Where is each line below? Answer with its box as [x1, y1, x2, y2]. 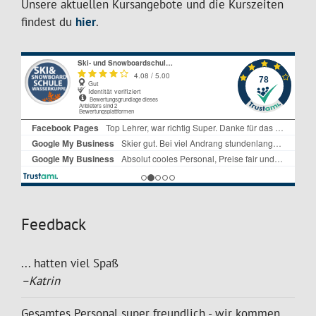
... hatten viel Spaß [21, 255, 119, 271]
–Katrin [21, 273, 60, 288]
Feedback [21, 214, 86, 234]
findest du [21, 14, 75, 30]
